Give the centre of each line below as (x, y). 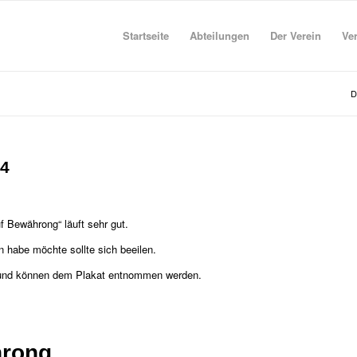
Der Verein (295, 35)
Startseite (145, 35)
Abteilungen (219, 35)
